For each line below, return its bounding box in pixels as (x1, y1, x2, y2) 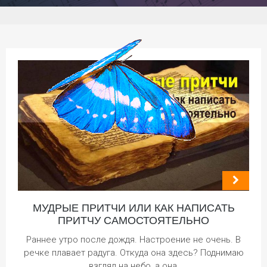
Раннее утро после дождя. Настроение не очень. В (26, 234, 241, 245)
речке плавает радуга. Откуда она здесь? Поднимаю (23, 247, 244, 258)
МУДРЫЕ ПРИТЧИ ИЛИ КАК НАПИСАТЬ (32, 201, 235, 214)
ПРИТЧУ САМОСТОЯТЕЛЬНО (58, 214, 209, 226)
